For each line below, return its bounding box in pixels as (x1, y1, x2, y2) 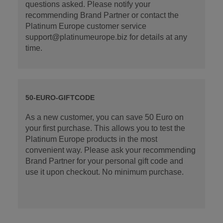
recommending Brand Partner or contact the (25, 11, 179, 20)
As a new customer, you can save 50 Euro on (25, 113, 184, 122)
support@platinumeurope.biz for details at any (25, 33, 187, 42)
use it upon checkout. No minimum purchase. (25, 168, 184, 177)
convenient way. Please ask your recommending (25, 146, 196, 155)
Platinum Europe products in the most (25, 135, 157, 144)
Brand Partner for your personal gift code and (25, 157, 183, 166)
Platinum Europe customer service (25, 22, 146, 31)
